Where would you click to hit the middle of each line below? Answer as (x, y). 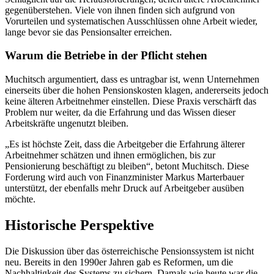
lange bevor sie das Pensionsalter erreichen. (88, 32)
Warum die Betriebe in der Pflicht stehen (106, 56)
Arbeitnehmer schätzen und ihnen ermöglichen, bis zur (110, 155)
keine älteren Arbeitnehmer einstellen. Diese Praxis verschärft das (131, 102)
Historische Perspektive (80, 225)
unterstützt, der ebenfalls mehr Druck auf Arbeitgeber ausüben (124, 188)
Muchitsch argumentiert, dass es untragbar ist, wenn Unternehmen (132, 80)
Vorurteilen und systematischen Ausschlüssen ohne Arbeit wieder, (131, 21)
